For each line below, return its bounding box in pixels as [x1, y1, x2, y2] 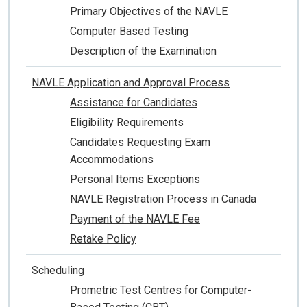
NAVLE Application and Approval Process [32, 76, 230, 90]
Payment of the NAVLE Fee [70, 212, 200, 226]
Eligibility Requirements [70, 116, 184, 130]
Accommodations [70, 153, 153, 167]
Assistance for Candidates [70, 96, 197, 110]
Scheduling [32, 264, 84, 278]
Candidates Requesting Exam [70, 136, 210, 149]
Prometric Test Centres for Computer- [70, 284, 251, 297]
